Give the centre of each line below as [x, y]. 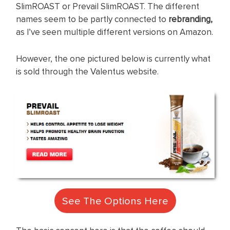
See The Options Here [115, 200]
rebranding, [190, 19]
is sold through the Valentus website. [87, 71]
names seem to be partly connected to [92, 19]
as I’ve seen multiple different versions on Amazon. [114, 32]
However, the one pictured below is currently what [113, 58]
